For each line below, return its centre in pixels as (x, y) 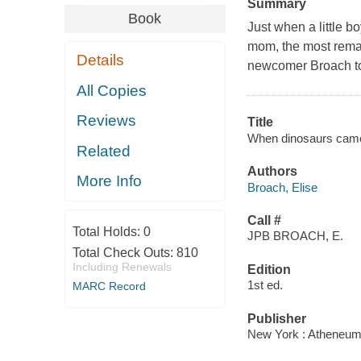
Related (104, 151)
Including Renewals (122, 266)
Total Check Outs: (124, 252)
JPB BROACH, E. (295, 236)
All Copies (112, 90)
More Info (110, 181)
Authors (272, 172)
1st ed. (265, 285)
